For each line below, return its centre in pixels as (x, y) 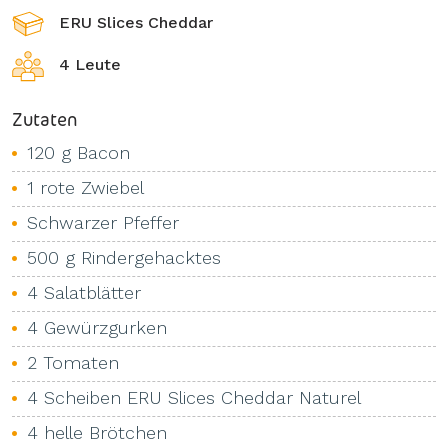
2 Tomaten (73, 362)
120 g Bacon (78, 152)
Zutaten (44, 119)
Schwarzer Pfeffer (103, 222)
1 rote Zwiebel (85, 187)
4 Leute (90, 64)
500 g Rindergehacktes (124, 257)
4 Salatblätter (84, 292)
